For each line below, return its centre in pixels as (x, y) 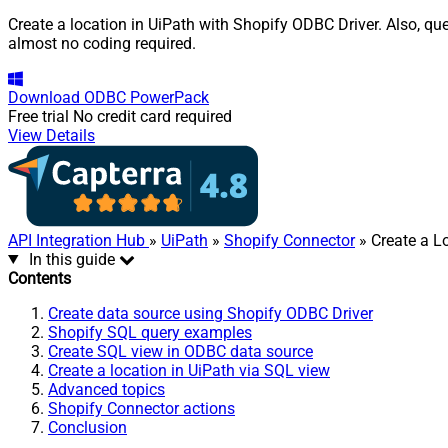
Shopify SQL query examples (150, 332)
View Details (51, 135)
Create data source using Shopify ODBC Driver (210, 313)
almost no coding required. (102, 43)
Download (44, 97)
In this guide (71, 259)
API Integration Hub (78, 240)
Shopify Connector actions (141, 408)
